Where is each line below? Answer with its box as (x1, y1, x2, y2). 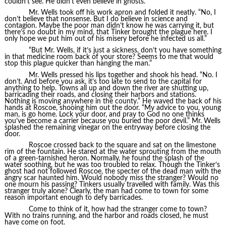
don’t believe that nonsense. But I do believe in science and (4, 16, 188, 23)
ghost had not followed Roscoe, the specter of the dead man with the (4, 168, 221, 176)
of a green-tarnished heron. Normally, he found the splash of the (4, 155, 204, 162)
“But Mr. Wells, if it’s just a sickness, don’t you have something (28, 47, 221, 54)
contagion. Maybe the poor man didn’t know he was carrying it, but (4, 22, 214, 30)
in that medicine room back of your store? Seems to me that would (4, 53, 213, 61)
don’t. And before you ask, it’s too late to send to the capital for (4, 78, 202, 85)
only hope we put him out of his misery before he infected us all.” (4, 35, 207, 43)
